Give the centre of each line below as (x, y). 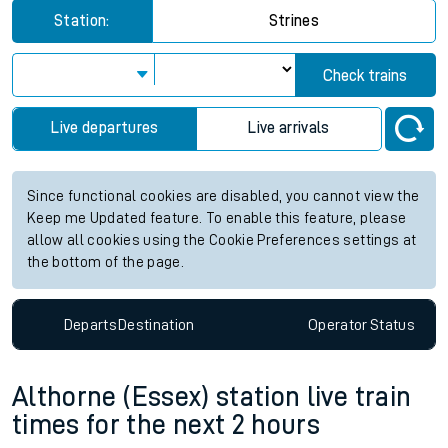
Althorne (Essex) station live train (212, 397)
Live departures (105, 128)
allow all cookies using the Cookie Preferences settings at (222, 240)
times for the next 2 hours (166, 425)
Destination (156, 324)
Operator (337, 324)
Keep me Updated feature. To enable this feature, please (217, 218)
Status (392, 324)
